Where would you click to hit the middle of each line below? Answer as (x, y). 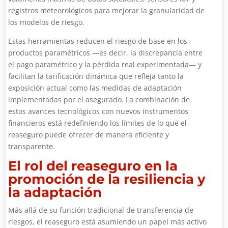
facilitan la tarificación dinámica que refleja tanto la (96, 76)
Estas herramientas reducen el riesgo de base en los (98, 41)
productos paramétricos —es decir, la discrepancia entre (106, 53)
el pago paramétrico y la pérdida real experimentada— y (105, 64)
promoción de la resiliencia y (107, 179)
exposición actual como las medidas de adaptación (95, 88)
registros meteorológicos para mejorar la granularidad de (107, 10)
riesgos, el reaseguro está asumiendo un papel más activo (108, 222)
